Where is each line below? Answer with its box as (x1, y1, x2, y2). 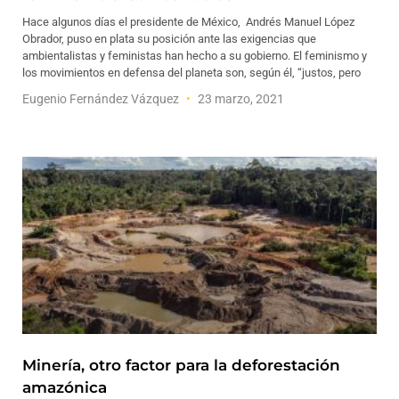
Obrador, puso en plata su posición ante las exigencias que (22, 32, 316, 45)
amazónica (22, 379, 107, 396)
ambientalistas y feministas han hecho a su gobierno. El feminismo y (22, 49, 367, 62)
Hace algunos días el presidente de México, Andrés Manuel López (22, 15, 354, 28)
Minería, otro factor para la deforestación (22, 356, 340, 374)
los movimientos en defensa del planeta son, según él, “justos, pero (22, 66, 361, 79)
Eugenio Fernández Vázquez (22, 92, 182, 106)
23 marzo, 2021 (195, 92, 284, 106)
